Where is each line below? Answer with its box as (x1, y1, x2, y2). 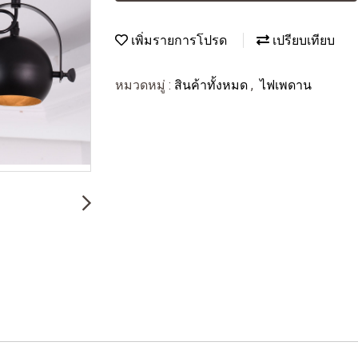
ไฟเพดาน (260, 77, 312, 93)
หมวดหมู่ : (115, 77, 174, 93)
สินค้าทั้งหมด (174, 77, 251, 93)
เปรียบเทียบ (269, 32, 335, 48)
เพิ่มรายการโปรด (128, 32, 227, 48)
